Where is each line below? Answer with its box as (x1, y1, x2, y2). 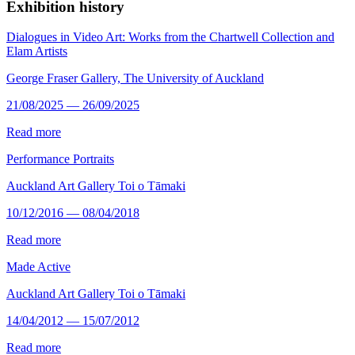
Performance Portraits (6, 152, 114, 166)
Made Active (6, 260, 71, 274)
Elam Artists (6, 44, 67, 59)
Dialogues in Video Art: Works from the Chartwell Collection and (6, 30, 334, 44)
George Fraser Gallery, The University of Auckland (6, 71, 264, 86)
